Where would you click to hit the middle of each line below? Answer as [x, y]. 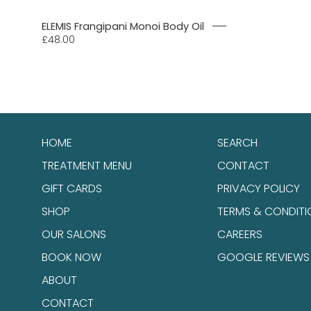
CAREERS [239, 234]
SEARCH [237, 143]
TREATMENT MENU [87, 166]
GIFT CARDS [72, 188]
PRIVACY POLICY [258, 188]
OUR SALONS [74, 234]
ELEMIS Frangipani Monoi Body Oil [123, 26]
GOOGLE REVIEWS [263, 257]
